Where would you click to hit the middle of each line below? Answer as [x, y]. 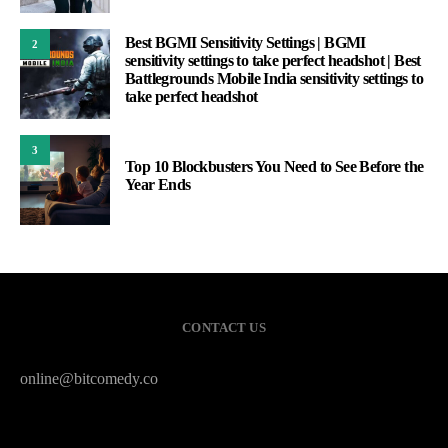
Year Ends [158, 185]
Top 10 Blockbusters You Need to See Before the [274, 167]
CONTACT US [224, 328]
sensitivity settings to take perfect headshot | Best [273, 61]
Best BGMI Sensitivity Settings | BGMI [245, 43]
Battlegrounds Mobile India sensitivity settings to [274, 79]
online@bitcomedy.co [89, 379]
